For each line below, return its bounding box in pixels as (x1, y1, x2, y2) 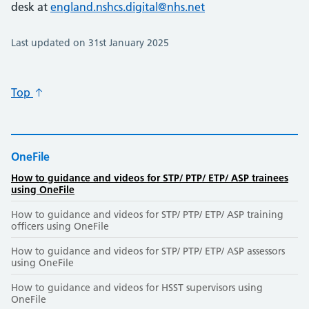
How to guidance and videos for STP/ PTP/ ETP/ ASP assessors (11, 244, 285, 257)
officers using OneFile (11, 219, 109, 232)
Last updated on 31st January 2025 (11, 36, 169, 49)
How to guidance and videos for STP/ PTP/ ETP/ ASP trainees (11, 171, 288, 184)
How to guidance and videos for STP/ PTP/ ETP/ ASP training (11, 208, 283, 221)
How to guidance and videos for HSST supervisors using (11, 281, 263, 294)
